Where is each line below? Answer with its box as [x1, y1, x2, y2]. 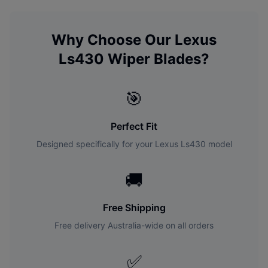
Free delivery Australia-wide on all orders [54, 220, 214, 230]
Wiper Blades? [104, 50, 209, 68]
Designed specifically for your [36, 139, 155, 149]
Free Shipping [102, 202, 166, 214]
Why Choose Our [51, 31, 175, 48]
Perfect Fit [111, 120, 157, 132]
